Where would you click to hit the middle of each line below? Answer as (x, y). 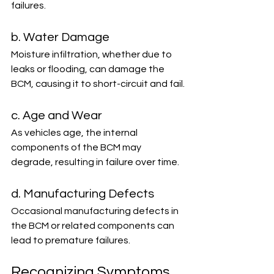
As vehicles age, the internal (75, 133)
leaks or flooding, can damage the (89, 69)
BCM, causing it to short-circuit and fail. (98, 84)
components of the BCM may (77, 147)
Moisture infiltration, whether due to (92, 54)
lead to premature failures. (71, 240)
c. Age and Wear (57, 116)
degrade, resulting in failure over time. (95, 162)
